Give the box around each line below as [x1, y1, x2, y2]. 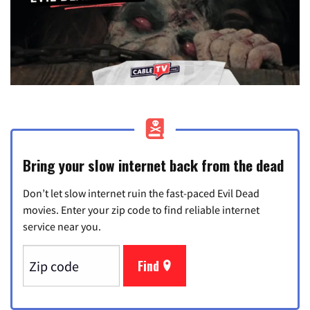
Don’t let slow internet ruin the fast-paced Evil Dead [23, 186, 259, 201]
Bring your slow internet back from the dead [23, 154, 284, 176]
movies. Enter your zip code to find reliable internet [23, 203, 259, 217]
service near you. [23, 219, 101, 234]
